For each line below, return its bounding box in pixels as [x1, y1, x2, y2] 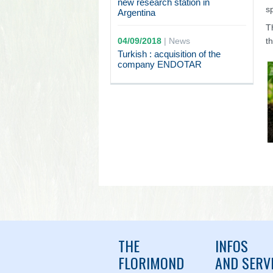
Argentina [117, 7, 155, 18]
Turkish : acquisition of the [117, 49, 221, 59]
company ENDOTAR [117, 59, 202, 69]
